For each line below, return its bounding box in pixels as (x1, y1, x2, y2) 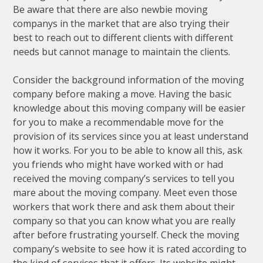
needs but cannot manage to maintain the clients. (13, 45, 231, 59)
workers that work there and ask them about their (13, 200, 235, 214)
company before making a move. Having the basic (13, 87, 232, 101)
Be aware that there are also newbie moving (13, 3, 208, 16)
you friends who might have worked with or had (13, 158, 224, 171)
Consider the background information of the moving (13, 73, 245, 87)
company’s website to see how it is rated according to (13, 242, 247, 256)
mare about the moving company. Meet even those (13, 186, 238, 200)
